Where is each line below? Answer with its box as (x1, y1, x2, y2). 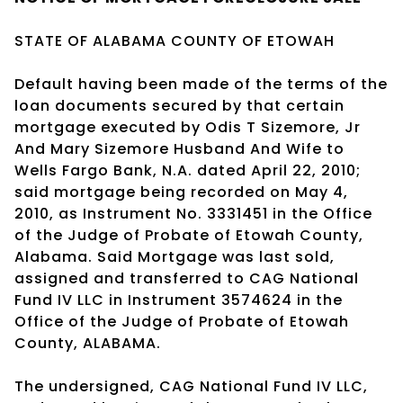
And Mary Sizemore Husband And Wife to (14, 138, 345, 159)
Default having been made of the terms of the (14, 73, 388, 94)
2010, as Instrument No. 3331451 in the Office (14, 202, 372, 224)
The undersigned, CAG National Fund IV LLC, (14, 375, 368, 397)
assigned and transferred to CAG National (14, 267, 359, 289)
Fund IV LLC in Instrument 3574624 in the (14, 289, 343, 310)
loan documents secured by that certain (14, 94, 345, 116)
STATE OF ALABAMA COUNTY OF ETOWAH (14, 30, 335, 51)
